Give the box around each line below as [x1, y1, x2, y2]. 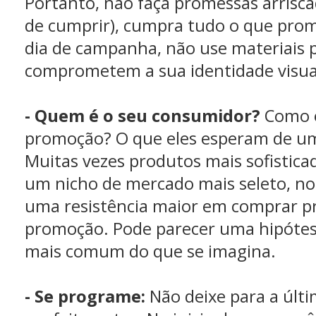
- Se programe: [25, 285, 145, 308]
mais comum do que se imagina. [25, 240, 276, 262]
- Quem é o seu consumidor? [25, 104, 260, 127]
